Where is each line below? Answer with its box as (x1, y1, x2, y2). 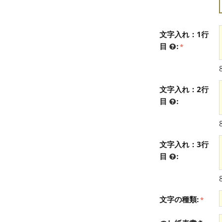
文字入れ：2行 (159, 84, 209, 94)
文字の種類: (159, 194, 199, 204)
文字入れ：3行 (159, 139, 209, 149)
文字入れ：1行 (159, 29, 209, 39)
